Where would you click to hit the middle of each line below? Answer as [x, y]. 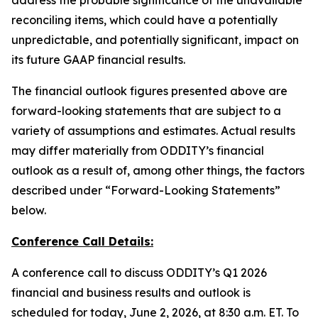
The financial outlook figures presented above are [149, 91]
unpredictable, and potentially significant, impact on [155, 40]
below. [29, 210]
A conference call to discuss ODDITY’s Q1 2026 [139, 273]
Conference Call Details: [82, 241]
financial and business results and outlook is [131, 292]
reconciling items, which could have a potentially [144, 20]
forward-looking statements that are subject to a [146, 111]
